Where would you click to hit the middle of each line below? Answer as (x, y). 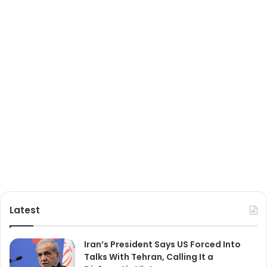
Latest (25, 210)
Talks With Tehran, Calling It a (149, 257)
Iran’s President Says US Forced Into (162, 245)
